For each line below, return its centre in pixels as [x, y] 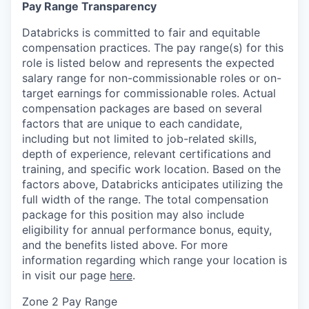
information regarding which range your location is [154, 260]
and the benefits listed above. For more [125, 245]
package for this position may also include [133, 215]
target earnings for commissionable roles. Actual [149, 93]
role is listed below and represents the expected [148, 63]
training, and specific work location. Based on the [151, 169]
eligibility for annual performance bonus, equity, [147, 230]
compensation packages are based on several [142, 108]
